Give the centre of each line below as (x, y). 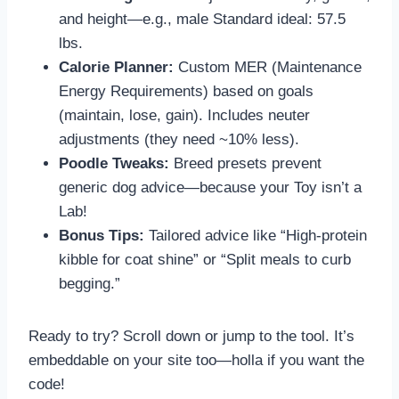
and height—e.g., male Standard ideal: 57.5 (202, 20)
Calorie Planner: (116, 68)
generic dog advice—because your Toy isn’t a (210, 188)
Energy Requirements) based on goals (186, 92)
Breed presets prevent (245, 164)
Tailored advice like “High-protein (256, 236)
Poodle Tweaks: (114, 164)
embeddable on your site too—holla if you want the (196, 361)
